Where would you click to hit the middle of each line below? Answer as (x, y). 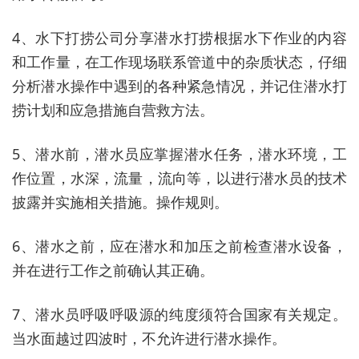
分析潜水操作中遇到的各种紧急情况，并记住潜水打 (179, 85)
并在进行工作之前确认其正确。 (113, 270)
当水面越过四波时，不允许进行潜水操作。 (149, 338)
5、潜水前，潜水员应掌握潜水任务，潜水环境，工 (179, 153)
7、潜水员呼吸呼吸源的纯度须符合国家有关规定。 (179, 314)
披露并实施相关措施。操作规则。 (120, 202)
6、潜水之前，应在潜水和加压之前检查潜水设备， (179, 246)
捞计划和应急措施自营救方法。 (113, 109)
